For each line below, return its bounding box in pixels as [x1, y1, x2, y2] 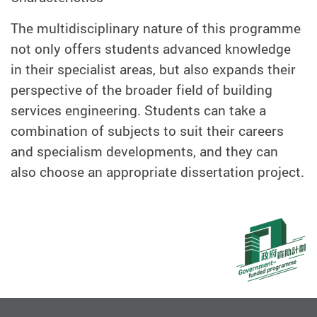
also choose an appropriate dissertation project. [11, 162, 304, 181]
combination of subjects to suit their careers [11, 121, 284, 140]
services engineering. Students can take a [11, 100, 266, 120]
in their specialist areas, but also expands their [11, 59, 296, 79]
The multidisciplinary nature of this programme [11, 18, 301, 38]
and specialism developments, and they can [11, 142, 278, 161]
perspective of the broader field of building [11, 80, 272, 99]
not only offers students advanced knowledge [11, 39, 291, 58]
